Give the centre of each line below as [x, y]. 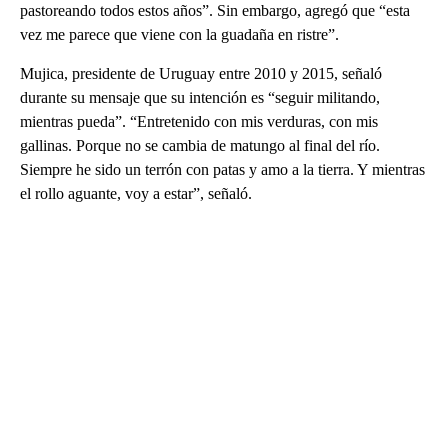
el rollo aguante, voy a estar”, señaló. [136, 193]
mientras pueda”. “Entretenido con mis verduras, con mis [199, 121]
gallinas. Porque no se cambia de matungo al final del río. [200, 145]
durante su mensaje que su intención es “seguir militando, [200, 97]
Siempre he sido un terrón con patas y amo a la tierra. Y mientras [222, 169]
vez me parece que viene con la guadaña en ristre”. [179, 34]
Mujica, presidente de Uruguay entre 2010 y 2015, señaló [201, 73]
